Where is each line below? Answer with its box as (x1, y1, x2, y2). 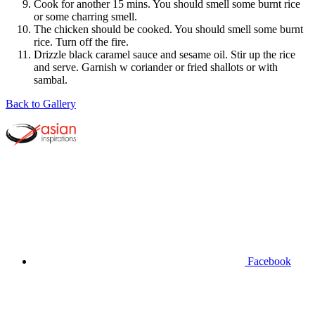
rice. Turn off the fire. (34, 35, 129, 48)
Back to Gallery (6, 97, 76, 110)
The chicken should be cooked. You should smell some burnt (34, 22, 303, 35)
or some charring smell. (34, 10, 137, 22)
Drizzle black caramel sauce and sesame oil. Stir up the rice (34, 48, 295, 60)
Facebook (247, 255, 291, 267)
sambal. (34, 73, 67, 86)
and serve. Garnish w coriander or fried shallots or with (34, 60, 278, 73)
